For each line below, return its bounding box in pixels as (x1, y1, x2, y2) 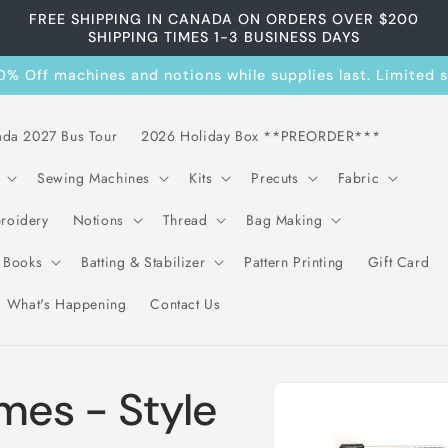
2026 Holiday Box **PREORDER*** (141, 126, 381, 146)
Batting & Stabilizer (81, 252, 206, 272)
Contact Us (150, 294, 221, 314)
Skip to (297, 375, 350, 398)
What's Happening (6, 294, 127, 314)
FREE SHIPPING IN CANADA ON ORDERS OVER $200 (28, 10, 419, 28)
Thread (162, 210, 208, 230)
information (297, 411, 381, 434)
